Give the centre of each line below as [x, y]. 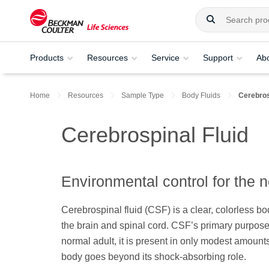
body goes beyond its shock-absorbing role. [154, 256]
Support [218, 57]
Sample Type [143, 95]
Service [165, 57]
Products [47, 57]
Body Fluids [201, 95]
